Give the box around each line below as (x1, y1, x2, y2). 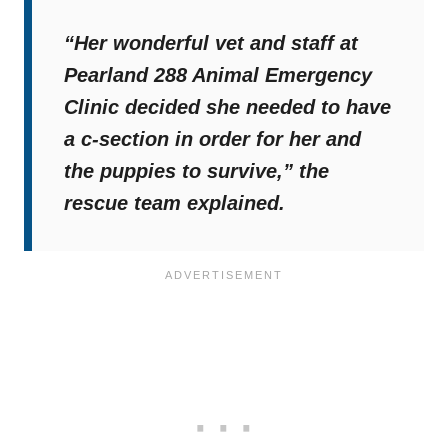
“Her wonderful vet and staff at (64, 32, 358, 55)
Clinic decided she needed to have (64, 96, 391, 119)
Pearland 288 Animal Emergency (64, 64, 372, 87)
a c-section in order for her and (64, 128, 361, 151)
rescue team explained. (64, 192, 285, 215)
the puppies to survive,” (64, 160, 299, 183)
